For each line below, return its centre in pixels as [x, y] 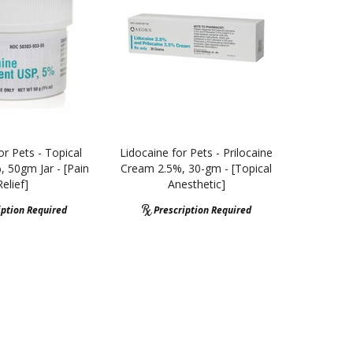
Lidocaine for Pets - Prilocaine [197, 152]
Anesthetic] [196, 184]
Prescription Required [202, 210]
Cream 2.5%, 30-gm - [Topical [197, 168]
